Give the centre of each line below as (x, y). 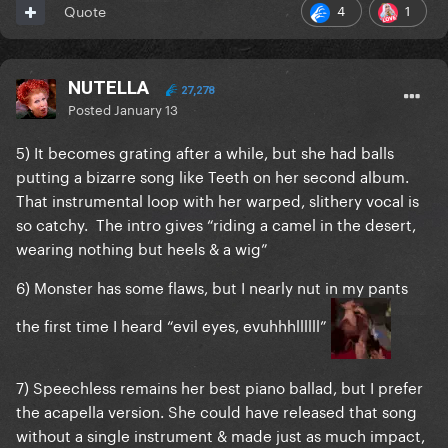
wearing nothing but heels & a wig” (142, 247)
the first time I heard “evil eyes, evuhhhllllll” (173, 324)
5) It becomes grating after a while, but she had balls (205, 151)
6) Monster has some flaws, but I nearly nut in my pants (212, 286)
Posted (91, 108)
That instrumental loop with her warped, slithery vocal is (217, 199)
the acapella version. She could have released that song (216, 410)
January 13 (146, 108)
